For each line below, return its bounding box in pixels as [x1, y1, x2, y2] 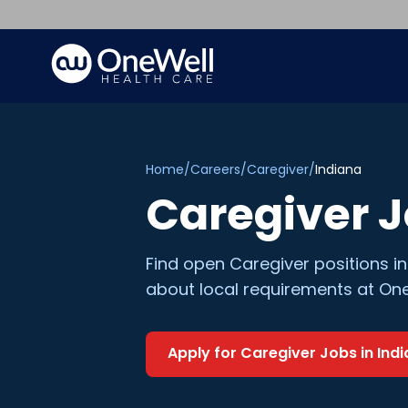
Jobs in [316, 342, 377, 363]
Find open [146, 252, 229, 275]
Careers [190, 160, 240, 178]
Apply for [168, 342, 240, 363]
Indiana [315, 160, 362, 178]
